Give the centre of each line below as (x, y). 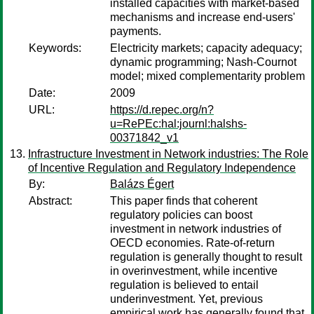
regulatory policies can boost (181, 215)
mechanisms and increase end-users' (203, 17)
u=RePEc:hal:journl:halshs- (178, 124)
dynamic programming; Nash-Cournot (203, 62)
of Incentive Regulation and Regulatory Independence (162, 168)
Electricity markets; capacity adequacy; (206, 48)
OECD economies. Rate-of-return (192, 243)
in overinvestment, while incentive (194, 271)
